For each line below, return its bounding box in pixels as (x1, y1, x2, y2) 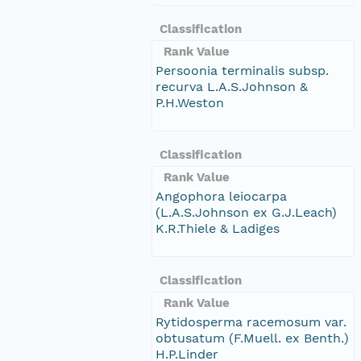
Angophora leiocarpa (156, 188, 287, 204)
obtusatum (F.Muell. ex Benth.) (156, 330, 349, 346)
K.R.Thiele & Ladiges (156, 220, 280, 236)
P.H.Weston (156, 94, 224, 110)
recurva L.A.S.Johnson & (156, 78, 308, 94)
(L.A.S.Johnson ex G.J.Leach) (156, 204, 337, 220)
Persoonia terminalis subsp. (156, 62, 329, 78)
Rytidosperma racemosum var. (156, 313, 346, 330)
